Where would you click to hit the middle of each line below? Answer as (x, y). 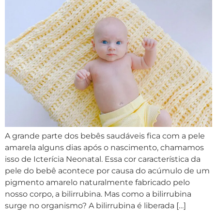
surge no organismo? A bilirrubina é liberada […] (95, 205)
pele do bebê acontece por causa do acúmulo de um (107, 170)
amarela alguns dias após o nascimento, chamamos (104, 147)
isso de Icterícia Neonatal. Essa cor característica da (103, 159)
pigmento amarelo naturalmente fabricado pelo (97, 182)
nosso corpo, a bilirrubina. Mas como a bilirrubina (98, 194)
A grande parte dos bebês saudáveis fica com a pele (105, 136)
